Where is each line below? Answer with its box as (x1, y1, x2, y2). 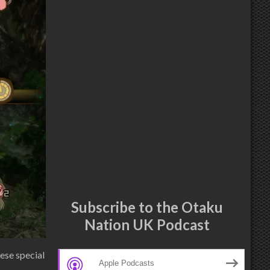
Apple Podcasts (99, 259, 154, 268)
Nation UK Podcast (84, 215, 210, 233)
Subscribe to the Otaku (71, 198, 223, 216)
